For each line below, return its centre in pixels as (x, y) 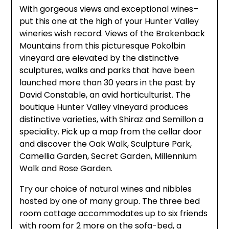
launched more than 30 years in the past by (108, 83)
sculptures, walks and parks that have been (107, 71)
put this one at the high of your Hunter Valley (109, 21)
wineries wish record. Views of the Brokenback (112, 34)
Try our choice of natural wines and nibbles (106, 189)
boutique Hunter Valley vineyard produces (104, 107)
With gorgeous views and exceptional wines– (109, 9)
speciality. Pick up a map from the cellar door (111, 132)
